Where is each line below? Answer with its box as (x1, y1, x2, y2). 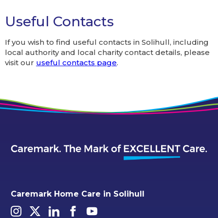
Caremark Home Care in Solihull (11, 189, 145, 199)
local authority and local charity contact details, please (5, 48, 210, 57)
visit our (5, 58, 36, 68)
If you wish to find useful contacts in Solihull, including (5, 37, 209, 47)
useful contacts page (36, 58, 117, 68)
